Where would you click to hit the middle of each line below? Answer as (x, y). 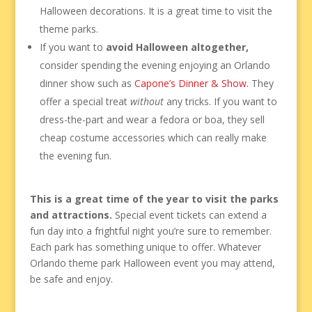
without (147, 101)
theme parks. (69, 29)
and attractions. (71, 214)
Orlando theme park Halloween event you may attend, (152, 263)
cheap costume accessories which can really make (153, 137)
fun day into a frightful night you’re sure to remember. (150, 231)
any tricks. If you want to (220, 101)
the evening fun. (75, 155)
